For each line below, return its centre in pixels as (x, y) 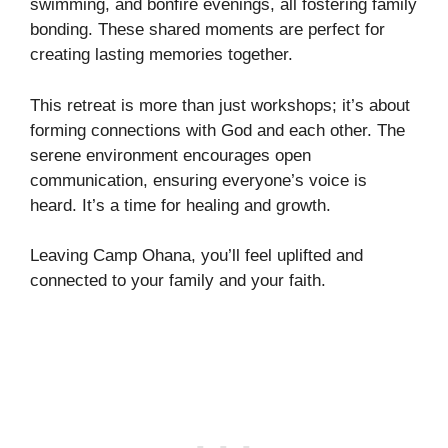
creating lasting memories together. (161, 54)
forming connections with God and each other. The (217, 130)
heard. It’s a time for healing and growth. (180, 205)
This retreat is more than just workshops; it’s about (220, 105)
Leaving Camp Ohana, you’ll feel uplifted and (196, 255)
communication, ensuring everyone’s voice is (198, 180)
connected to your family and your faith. (178, 280)
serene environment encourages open (170, 155)
